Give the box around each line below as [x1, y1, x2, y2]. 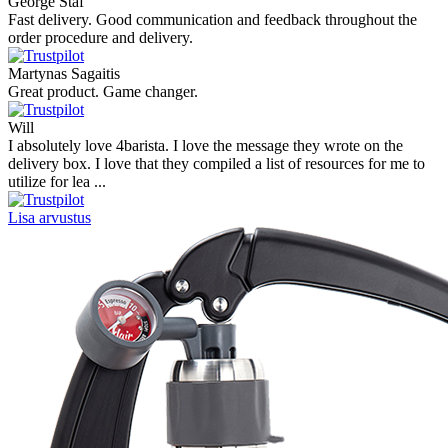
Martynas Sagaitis [8, 64, 120, 82]
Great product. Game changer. [8, 82, 198, 100]
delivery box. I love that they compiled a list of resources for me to [8, 154, 425, 172]
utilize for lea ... [8, 172, 106, 190]
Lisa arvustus [8, 208, 91, 226]
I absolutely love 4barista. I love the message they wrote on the [8, 136, 403, 154]
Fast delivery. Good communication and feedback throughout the [8, 10, 417, 28]
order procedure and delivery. [8, 28, 193, 46]
